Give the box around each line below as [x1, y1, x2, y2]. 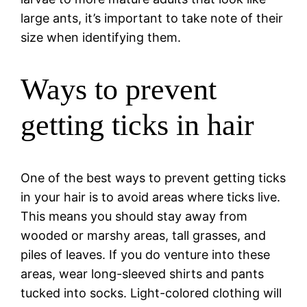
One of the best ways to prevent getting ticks [21, 170, 286, 185]
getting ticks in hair [21, 108, 255, 143]
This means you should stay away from [21, 208, 248, 223]
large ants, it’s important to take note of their [21, 10, 284, 25]
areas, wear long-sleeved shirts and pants [21, 266, 265, 281]
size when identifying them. [21, 29, 182, 45]
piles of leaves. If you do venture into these [21, 247, 271, 262]
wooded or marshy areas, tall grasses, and [21, 228, 267, 243]
